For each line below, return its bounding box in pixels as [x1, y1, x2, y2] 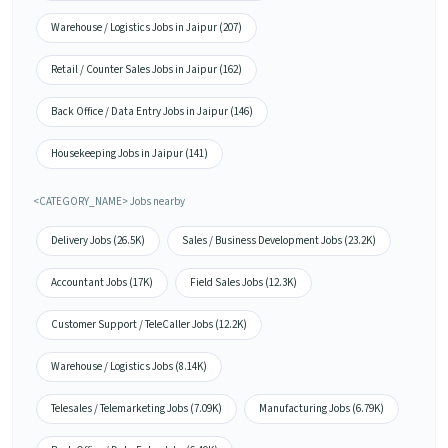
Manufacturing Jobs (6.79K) [259, 401, 384, 417]
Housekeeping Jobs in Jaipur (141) [51, 146, 208, 162]
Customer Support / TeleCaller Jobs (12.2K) [51, 317, 247, 333]
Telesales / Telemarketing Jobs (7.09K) [51, 401, 222, 417]
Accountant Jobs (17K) [51, 275, 153, 291]
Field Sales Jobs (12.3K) [190, 275, 297, 291]
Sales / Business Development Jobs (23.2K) [182, 233, 376, 249]
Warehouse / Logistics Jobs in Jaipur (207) [51, 20, 242, 36]
